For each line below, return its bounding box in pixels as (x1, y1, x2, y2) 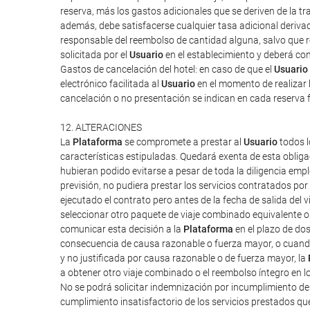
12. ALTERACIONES (60, 122, 142, 133)
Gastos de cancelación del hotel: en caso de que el (60, 64, 274, 75)
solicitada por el (60, 49, 129, 60)
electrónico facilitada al (60, 78, 161, 89)
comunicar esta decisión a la (60, 224, 183, 235)
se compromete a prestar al (122, 136, 244, 147)
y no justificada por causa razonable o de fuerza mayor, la (60, 253, 308, 264)
